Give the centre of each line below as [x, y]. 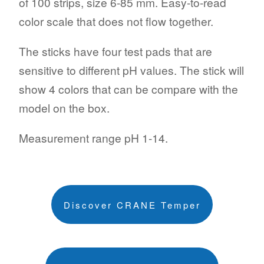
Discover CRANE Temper [132, 204]
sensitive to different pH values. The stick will [131, 70]
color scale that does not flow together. [116, 21]
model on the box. [64, 108]
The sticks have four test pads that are [115, 51]
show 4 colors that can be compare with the [128, 89]
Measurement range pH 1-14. [93, 138]
